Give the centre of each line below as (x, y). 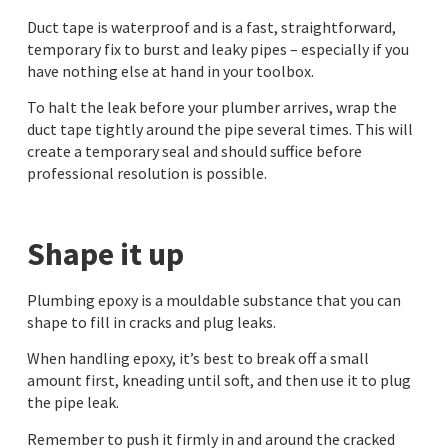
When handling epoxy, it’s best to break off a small (197, 358)
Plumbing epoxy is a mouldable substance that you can (213, 299)
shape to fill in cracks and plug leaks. (151, 321)
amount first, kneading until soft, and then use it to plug (218, 380)
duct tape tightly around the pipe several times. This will (219, 129)
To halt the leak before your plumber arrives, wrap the (211, 107)
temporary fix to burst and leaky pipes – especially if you (217, 48)
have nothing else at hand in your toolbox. (170, 70)
